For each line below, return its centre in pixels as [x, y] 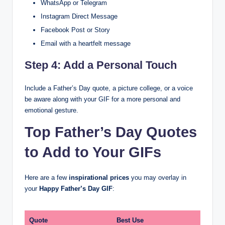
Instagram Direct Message [79, 16]
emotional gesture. [51, 110]
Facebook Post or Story [75, 30]
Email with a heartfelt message [86, 43]
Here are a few [47, 177]
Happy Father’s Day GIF [76, 188]
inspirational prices [99, 177]
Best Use [130, 220]
